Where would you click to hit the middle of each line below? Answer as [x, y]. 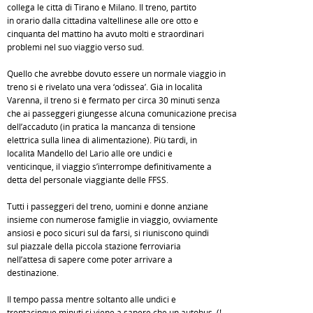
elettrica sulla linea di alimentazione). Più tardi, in [102, 140]
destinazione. [33, 273]
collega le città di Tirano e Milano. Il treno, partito [102, 7]
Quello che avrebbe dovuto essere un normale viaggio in [116, 74]
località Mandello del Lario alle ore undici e [90, 153]
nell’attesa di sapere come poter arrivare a [90, 260]
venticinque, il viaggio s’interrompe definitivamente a [109, 167]
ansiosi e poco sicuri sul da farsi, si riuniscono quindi [108, 233]
